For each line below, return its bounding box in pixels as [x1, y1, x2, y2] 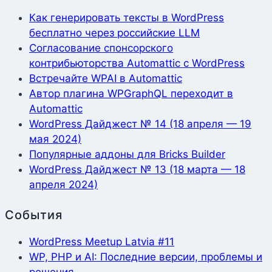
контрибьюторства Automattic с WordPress [29, 57, 245, 70]
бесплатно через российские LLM [29, 27, 200, 39]
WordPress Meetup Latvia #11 [29, 236, 174, 248]
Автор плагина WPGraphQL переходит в [29, 87, 233, 100]
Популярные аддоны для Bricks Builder [29, 148, 225, 161]
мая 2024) [29, 133, 81, 146]
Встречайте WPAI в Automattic [29, 72, 182, 85]
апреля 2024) [29, 178, 98, 191]
